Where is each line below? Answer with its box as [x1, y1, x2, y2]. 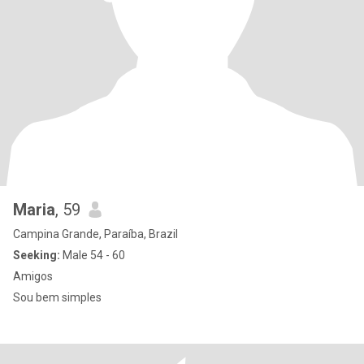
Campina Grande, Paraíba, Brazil [13, 227, 178, 240]
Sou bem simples [13, 291, 102, 304]
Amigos [13, 270, 53, 283]
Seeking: [13, 249, 60, 262]
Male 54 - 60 [60, 249, 125, 262]
